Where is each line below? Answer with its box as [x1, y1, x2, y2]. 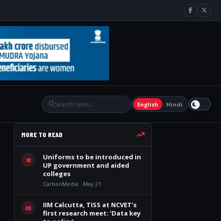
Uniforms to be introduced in [43, 152, 141, 161]
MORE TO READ [21, 130, 63, 139]
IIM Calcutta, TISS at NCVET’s [43, 200, 137, 209]
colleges [43, 169, 71, 178]
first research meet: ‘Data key [43, 209, 141, 218]
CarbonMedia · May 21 [43, 180, 101, 187]
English [137, 100, 158, 108]
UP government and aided [43, 161, 129, 170]
